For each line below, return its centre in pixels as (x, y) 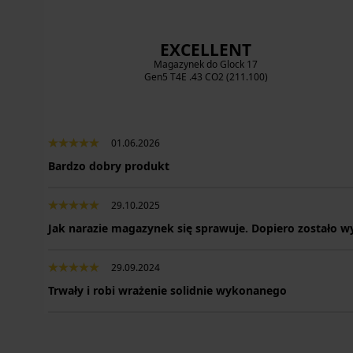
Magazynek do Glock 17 (206, 64)
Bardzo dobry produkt (109, 166)
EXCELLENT (206, 50)
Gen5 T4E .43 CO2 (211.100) (206, 77)
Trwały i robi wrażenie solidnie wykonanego (167, 290)
